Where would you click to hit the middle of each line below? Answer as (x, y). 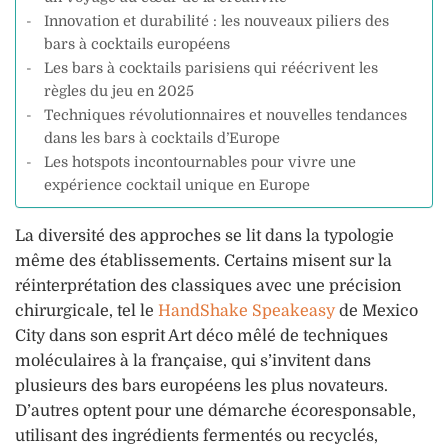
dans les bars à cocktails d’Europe (161, 137)
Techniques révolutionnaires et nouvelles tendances (225, 114)
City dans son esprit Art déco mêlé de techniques (201, 335)
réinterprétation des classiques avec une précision (208, 285)
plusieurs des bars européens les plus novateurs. (201, 385)
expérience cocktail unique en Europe (176, 184)
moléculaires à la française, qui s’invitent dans (193, 360)
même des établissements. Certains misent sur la (203, 260)
